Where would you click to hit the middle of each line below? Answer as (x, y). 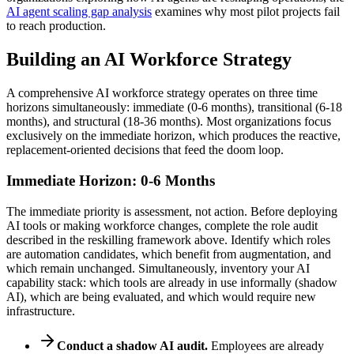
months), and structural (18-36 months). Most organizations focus (169, 122)
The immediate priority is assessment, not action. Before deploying (172, 211)
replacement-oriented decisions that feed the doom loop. (145, 150)
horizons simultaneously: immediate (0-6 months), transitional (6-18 (174, 107)
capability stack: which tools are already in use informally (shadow (172, 282)
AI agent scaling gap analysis (79, 12)
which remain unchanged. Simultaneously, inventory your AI (158, 268)
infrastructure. (41, 311)
